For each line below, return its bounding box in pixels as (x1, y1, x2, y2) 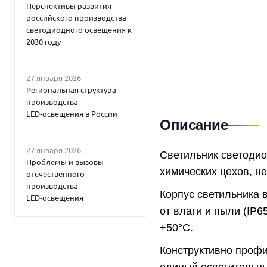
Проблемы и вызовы (26, 157, 104, 167)
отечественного (26, 169, 85, 179)
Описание (160, 117, 228, 133)
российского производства (26, 13, 126, 23)
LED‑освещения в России (26, 108, 117, 119)
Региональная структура (26, 85, 116, 95)
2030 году (26, 36, 61, 46)
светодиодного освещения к (26, 24, 132, 35)
